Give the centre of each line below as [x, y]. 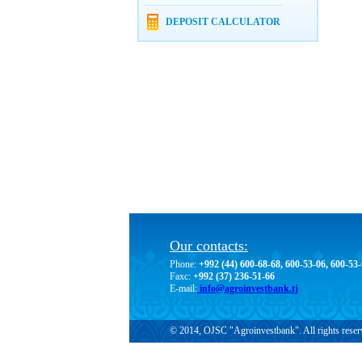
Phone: [183, 264]
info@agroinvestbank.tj [248, 288]
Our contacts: [209, 245]
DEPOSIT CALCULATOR [223, 22]
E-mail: [183, 288]
